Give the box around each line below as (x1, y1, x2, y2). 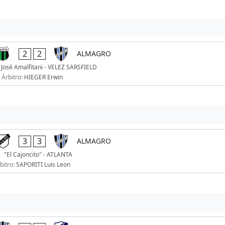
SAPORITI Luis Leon (16, 160, 71, 169)
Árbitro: (1, 73, 24, 82)
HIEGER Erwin (24, 73, 63, 82)
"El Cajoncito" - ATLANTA (4, 150, 72, 159)
